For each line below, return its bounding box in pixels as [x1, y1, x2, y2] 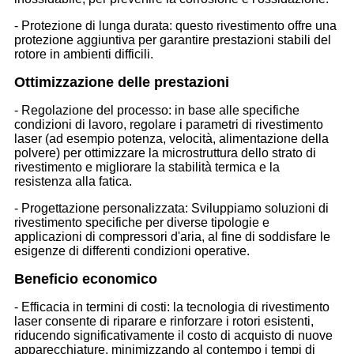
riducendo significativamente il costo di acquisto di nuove [14, 328, 333, 342]
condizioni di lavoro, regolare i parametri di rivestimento [14, 117, 323, 131]
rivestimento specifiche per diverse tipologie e [14, 215, 269, 229]
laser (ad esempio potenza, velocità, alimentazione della [14, 131, 329, 145]
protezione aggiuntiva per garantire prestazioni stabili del [14, 32, 331, 47]
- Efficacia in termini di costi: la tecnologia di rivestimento [14, 299, 330, 314]
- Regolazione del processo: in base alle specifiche [14, 103, 299, 117]
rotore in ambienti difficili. [14, 47, 153, 61]
